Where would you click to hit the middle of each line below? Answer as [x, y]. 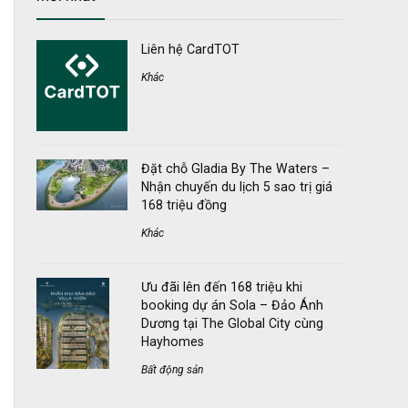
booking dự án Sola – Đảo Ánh [232, 306]
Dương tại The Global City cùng [232, 324]
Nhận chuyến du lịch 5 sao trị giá [237, 187]
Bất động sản [172, 370]
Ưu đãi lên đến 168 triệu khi [222, 287]
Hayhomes [173, 342]
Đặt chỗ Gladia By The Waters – [235, 169]
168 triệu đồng [184, 205]
